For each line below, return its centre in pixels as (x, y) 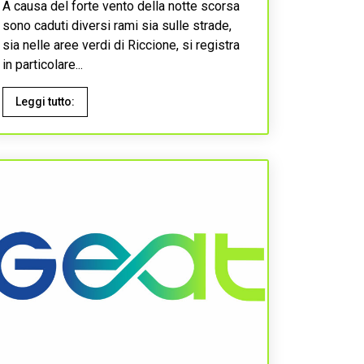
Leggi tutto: (45, 102)
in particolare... (43, 65)
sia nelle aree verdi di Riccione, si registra (121, 45)
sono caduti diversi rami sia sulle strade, (117, 26)
